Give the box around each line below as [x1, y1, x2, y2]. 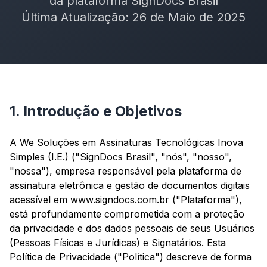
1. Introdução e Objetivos [10, 103, 182, 120]
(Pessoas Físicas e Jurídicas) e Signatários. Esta [10, 237, 226, 249]
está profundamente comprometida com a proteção [10, 208, 244, 221]
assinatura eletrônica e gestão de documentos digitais [10, 179, 250, 192]
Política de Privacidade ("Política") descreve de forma [10, 251, 252, 263]
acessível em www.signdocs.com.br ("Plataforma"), [10, 194, 242, 206]
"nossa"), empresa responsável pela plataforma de [10, 165, 241, 178]
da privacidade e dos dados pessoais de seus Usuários [10, 222, 254, 235]
